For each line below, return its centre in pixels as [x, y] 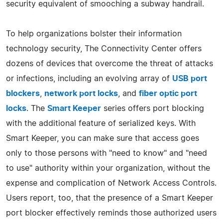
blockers [23, 93]
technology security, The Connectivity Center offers [104, 49]
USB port [190, 78]
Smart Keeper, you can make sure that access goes [103, 138]
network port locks [81, 93]
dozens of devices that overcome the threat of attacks [110, 63]
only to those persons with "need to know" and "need [107, 153]
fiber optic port [168, 93]
